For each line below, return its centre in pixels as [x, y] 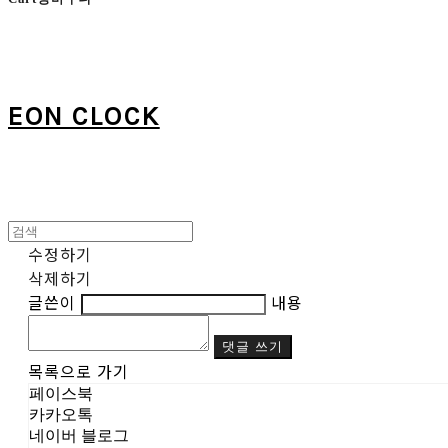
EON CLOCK [84, 116]
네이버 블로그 [79, 435]
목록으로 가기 [78, 371]
